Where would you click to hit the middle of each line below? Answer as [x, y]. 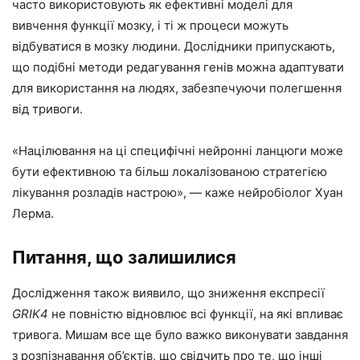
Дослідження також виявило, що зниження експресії [168, 293]
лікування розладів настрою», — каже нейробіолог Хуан [178, 193]
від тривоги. [47, 109]
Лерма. [33, 214]
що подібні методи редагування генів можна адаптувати [178, 67]
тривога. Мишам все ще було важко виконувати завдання [180, 335]
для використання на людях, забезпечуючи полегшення [177, 88]
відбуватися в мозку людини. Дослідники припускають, [174, 47]
